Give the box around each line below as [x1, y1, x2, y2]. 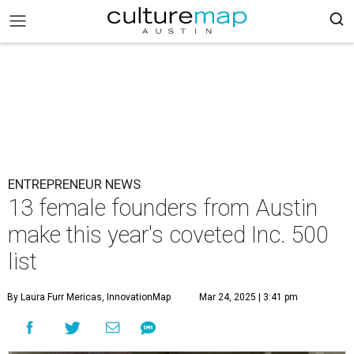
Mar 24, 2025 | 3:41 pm [199, 292, 298, 303]
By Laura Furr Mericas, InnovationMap [7, 292, 171, 303]
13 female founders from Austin [8, 194, 318, 221]
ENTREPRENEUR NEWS [8, 176, 141, 192]
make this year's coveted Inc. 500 [8, 221, 329, 248]
